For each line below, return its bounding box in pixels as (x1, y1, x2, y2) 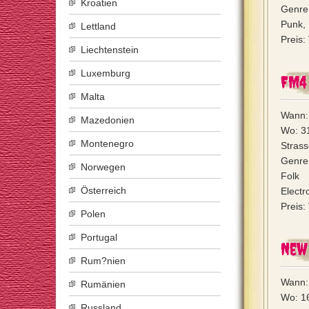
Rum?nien (81, 255, 126, 266)
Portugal (81, 232, 117, 243)
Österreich (81, 185, 126, 196)
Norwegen (81, 161, 126, 172)
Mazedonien (81, 114, 134, 126)
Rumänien (81, 279, 126, 290)
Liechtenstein (81, 44, 139, 55)
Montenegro (81, 138, 134, 149)
